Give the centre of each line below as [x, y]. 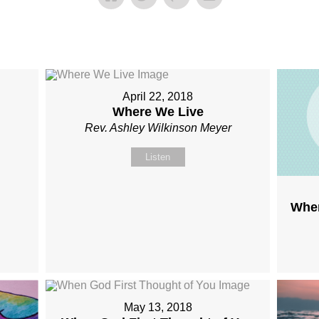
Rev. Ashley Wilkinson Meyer [158, 128]
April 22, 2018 [158, 96]
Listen [158, 157]
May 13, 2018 [158, 307]
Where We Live [158, 112]
